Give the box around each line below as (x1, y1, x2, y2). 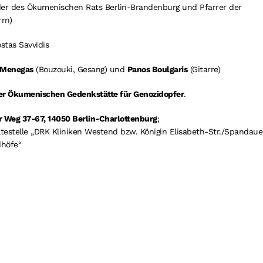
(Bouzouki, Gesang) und (33, 65, 127, 74)
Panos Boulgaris (127, 65, 188, 74)
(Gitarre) (187, 65, 221, 74)
